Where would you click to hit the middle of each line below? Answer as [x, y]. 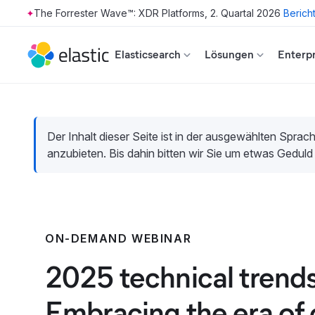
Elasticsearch [148, 54]
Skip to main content [56, 19]
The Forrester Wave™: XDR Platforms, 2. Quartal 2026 [157, 13]
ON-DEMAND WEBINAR [118, 238]
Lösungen [229, 54]
